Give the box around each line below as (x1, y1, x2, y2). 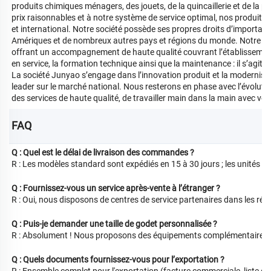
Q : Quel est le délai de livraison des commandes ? (11, 147, 194, 157)
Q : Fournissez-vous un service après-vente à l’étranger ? (11, 183, 220, 193)
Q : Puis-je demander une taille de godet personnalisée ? (11, 218, 217, 229)
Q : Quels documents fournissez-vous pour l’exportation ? (11, 254, 224, 264)
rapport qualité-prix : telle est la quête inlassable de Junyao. (11, 116, 232, 126)
